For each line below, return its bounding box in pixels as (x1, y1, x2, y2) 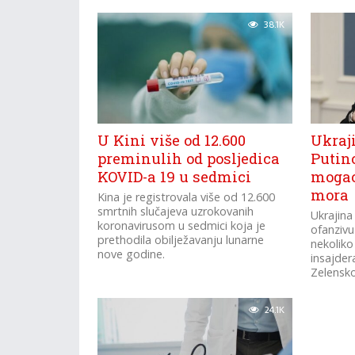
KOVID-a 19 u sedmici (97, 167, 252, 186)
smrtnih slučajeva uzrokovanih (97, 204, 254, 219)
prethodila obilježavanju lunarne (97, 232, 265, 247)
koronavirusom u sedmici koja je (97, 218, 266, 233)
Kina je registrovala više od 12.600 (97, 189, 276, 204)
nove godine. (97, 246, 166, 261)
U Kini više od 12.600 (97, 131, 246, 150)
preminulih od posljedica (97, 149, 281, 168)
